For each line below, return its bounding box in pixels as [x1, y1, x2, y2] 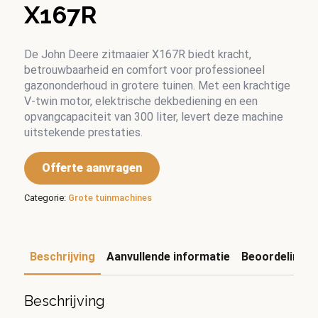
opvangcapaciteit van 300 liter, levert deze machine [23, 110, 283, 124]
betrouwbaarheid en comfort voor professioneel [23, 63, 265, 77]
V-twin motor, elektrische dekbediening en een [23, 94, 258, 109]
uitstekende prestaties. [23, 126, 143, 140]
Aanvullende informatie [106, 250, 230, 264]
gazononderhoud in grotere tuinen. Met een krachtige [23, 79, 290, 93]
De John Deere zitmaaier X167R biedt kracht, [23, 48, 251, 62]
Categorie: [23, 192, 68, 204]
